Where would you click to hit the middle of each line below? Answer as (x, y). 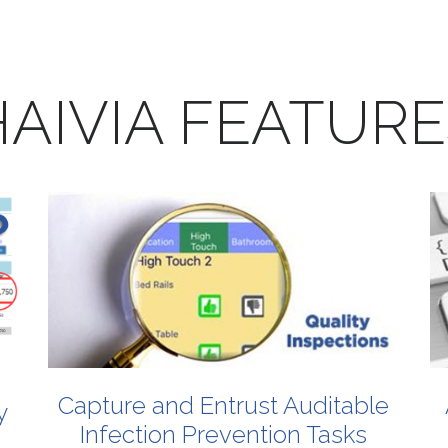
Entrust (239, 405)
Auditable (336, 405)
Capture (102, 405)
